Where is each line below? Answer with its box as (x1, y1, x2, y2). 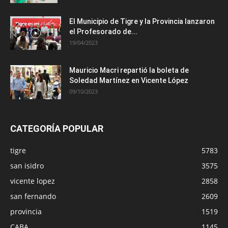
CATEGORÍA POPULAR (10, 123, 103, 134)
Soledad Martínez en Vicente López (69, 76, 188, 85)
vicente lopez (10, 176, 55, 186)
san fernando (10, 191, 56, 202)
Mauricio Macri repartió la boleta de (69, 66, 189, 75)
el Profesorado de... (69, 27, 137, 36)
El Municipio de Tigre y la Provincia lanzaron (69, 17, 215, 26)
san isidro (10, 161, 44, 171)
